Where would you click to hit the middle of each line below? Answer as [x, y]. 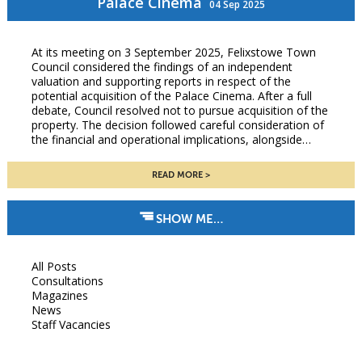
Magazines [59, 296]
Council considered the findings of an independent [162, 67]
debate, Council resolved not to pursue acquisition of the [179, 111]
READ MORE [177, 175]
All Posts [54, 267]
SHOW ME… [189, 219]
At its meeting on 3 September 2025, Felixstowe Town [173, 53]
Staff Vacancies [71, 325]
